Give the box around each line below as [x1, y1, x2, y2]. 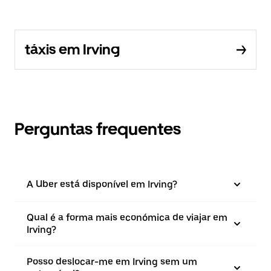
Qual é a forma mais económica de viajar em [27, 212, 227, 223]
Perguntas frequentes [15, 119, 181, 139]
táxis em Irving [25, 41, 120, 58]
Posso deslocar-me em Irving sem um [27, 256, 197, 267]
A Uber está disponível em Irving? [27, 178, 177, 190]
